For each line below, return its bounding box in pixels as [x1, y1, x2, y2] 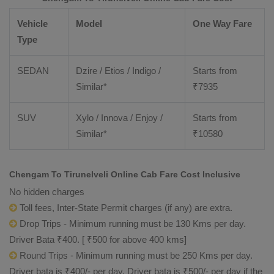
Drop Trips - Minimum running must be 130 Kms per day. [17, 218, 246, 229]
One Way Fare [193, 18, 252, 29]
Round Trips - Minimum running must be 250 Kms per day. [17, 250, 253, 261]
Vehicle [17, 18, 48, 29]
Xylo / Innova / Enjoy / [76, 113, 163, 123]
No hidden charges [9, 187, 84, 197]
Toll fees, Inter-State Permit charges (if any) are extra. [17, 202, 232, 213]
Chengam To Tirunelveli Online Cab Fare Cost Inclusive [9, 169, 240, 179]
